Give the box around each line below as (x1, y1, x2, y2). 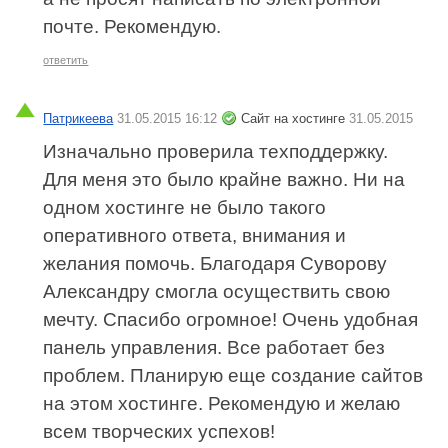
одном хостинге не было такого (43, 196, 327, 218)
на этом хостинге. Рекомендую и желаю (43, 392, 401, 414)
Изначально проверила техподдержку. (43, 140, 389, 162)
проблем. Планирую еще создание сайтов (43, 364, 424, 386)
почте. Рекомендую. (43, 16, 222, 38)
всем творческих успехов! (43, 420, 276, 442)
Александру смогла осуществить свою (43, 280, 391, 302)
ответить (43, 54, 89, 67)
